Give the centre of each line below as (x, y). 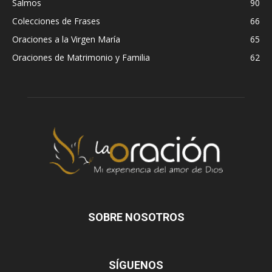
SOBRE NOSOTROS (136, 217)
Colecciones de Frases (56, 21)
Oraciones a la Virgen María (66, 39)
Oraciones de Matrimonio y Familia (81, 58)
